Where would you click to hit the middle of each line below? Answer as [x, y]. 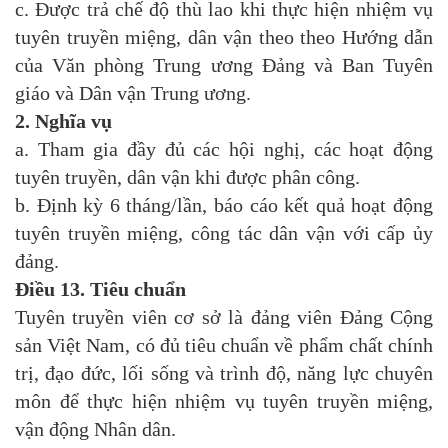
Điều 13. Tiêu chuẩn [100, 289]
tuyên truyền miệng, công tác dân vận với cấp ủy [224, 233]
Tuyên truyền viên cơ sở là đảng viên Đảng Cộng [224, 317]
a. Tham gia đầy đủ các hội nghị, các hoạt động [224, 149]
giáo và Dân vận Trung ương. [133, 93]
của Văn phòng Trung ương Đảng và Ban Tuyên [224, 65]
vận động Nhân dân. [95, 429]
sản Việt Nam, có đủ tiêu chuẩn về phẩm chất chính [224, 345]
